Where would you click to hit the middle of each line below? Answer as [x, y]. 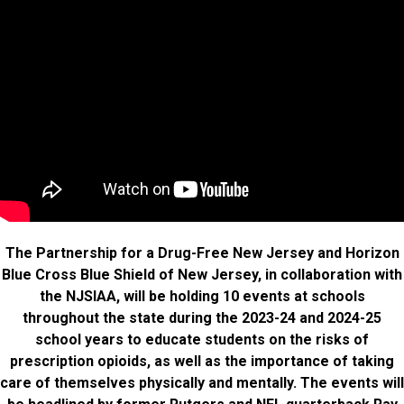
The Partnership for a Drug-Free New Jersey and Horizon [202, 253]
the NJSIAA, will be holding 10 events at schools [202, 297]
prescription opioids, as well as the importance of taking [202, 362]
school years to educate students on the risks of [202, 340]
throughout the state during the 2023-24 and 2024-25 [202, 318]
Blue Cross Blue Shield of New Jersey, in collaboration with [202, 275]
